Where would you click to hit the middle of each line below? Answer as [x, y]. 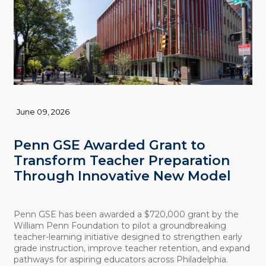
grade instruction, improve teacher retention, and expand [132, 248]
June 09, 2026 [43, 112]
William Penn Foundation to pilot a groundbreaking [120, 225]
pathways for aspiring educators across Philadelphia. [121, 259]
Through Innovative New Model [122, 176]
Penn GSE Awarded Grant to [109, 145]
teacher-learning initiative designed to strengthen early [128, 237]
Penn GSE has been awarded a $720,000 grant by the [126, 214]
